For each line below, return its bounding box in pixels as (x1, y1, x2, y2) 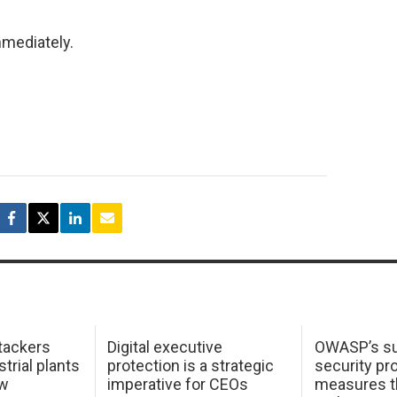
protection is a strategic (107, 355, 275, 375)
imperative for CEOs (107, 374, 249, 393)
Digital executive (107, 337, 223, 356)
